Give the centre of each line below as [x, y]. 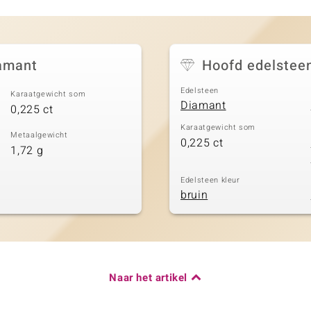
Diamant [203, 106]
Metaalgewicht [39, 135]
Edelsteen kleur [210, 180]
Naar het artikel [148, 278]
